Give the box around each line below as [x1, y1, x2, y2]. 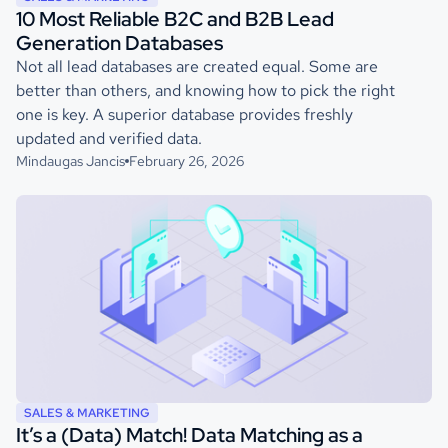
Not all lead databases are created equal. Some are [16, 56, 378, 77]
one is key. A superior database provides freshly [16, 104, 353, 125]
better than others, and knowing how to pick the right [16, 80, 395, 101]
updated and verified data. [16, 128, 202, 149]
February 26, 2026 [129, 152, 244, 170]
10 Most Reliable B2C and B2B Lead [16, 6, 334, 32]
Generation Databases [16, 30, 223, 56]
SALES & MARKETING [24, 405, 150, 421]
